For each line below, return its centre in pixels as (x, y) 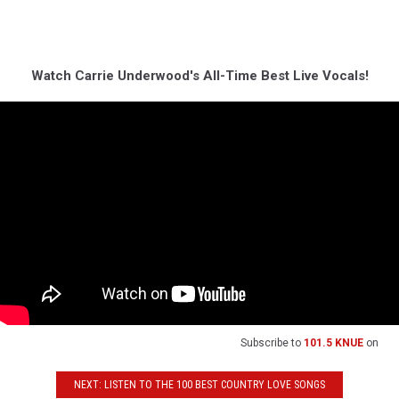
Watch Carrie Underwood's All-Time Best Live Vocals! (199, 75)
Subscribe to (272, 343)
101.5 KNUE (334, 343)
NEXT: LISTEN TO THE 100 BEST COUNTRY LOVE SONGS (199, 384)
